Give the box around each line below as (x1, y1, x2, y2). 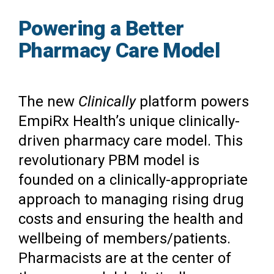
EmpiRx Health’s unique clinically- (18, 113, 240, 130)
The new (18, 93, 78, 111)
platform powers (136, 93, 249, 111)
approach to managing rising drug (18, 191, 244, 209)
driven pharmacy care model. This (18, 132, 243, 150)
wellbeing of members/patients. (18, 230, 231, 248)
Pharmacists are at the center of (18, 250, 231, 267)
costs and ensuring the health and (18, 210, 243, 228)
